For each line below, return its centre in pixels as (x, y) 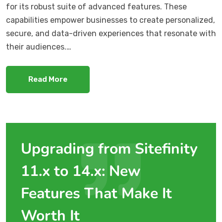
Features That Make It (96, 194)
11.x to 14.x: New (81, 171)
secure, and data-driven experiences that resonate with (111, 34)
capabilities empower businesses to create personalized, (111, 20)
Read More (48, 80)
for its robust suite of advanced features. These (96, 7)
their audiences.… (39, 47)
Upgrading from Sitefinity (109, 149)
